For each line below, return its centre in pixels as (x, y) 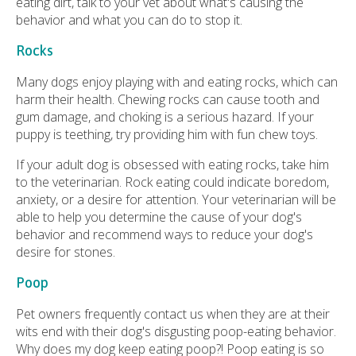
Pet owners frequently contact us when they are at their (173, 314)
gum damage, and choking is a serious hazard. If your (165, 117)
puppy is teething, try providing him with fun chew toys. (167, 135)
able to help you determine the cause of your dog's (159, 217)
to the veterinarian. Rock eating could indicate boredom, (172, 182)
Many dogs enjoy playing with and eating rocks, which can (177, 82)
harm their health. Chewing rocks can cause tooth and (168, 100)
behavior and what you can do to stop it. (129, 20)
